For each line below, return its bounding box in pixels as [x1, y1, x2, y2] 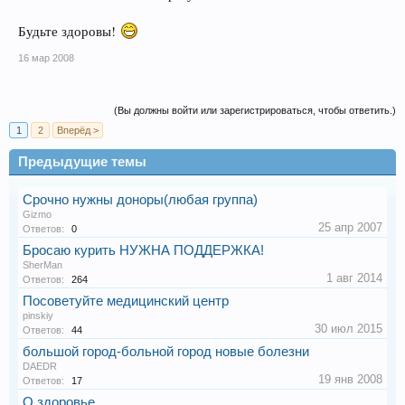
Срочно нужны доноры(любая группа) [23, 192, 258, 207]
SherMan [23, 259, 62, 270]
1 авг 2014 [326, 270, 382, 285]
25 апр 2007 [318, 220, 382, 234]
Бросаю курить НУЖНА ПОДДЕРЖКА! [23, 242, 264, 258]
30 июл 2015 [315, 321, 382, 335]
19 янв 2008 [318, 372, 382, 386]
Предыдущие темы [18, 154, 146, 169]
